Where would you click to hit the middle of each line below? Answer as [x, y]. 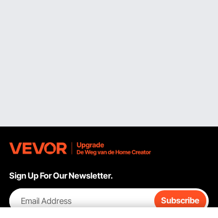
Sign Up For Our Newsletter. [61, 176]
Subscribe [180, 201]
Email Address [46, 201]
